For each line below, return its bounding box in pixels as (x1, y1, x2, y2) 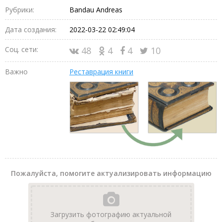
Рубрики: (5, 4, 34, 14)
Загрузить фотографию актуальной (51, 210, 171, 220)
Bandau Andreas (69, 4, 122, 14)
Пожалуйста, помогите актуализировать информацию (10, 168, 212, 178)
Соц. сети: (5, 44, 38, 54)
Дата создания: (5, 24, 56, 34)
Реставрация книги (69, 66, 133, 76)
